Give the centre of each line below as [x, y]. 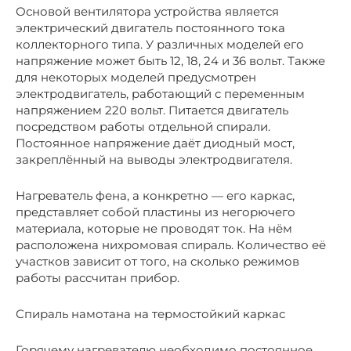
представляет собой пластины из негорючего [156, 212]
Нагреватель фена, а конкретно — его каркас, [155, 195]
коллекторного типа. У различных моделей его [160, 44]
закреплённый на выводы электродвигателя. [154, 159]
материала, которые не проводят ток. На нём [154, 228]
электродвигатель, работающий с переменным [160, 93]
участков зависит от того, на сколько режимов [157, 261]
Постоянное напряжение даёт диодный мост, [155, 143]
